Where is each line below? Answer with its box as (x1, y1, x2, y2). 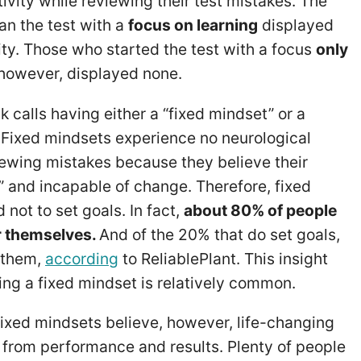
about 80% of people (184, 200, 337, 220)
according (45, 248, 118, 268)
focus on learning (128, 15, 258, 35)
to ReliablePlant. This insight (118, 248, 328, 268)
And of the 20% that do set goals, (99, 224, 340, 244)
